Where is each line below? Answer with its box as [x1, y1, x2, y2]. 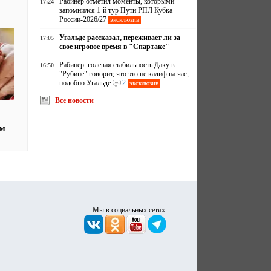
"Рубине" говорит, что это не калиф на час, [59, 70, 189, 78]
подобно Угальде [59, 79, 111, 87]
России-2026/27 [59, 15, 107, 24]
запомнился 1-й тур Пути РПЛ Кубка [59, 6, 173, 15]
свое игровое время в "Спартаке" [59, 42, 170, 51]
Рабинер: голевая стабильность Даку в [59, 60, 175, 69]
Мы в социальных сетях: [93, 205, 167, 214]
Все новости [55, 96, 94, 105]
